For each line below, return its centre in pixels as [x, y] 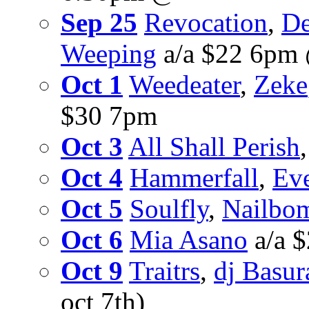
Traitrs [165, 271]
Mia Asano [189, 240]
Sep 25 [99, 23]
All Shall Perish [214, 147]
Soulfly [169, 209]
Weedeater [185, 85]
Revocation [206, 23]
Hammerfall [194, 178]
